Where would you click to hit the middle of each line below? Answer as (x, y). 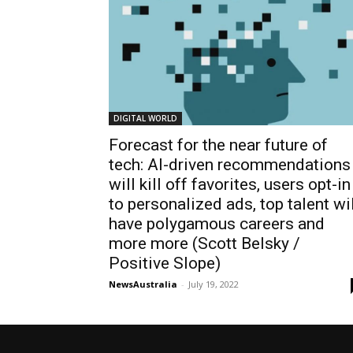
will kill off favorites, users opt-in (230, 185)
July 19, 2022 (214, 284)
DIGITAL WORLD (145, 119)
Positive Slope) (165, 264)
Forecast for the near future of (218, 145)
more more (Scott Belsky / (204, 244)
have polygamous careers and (217, 224)
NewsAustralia (143, 284)
